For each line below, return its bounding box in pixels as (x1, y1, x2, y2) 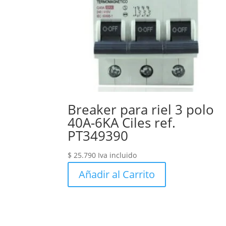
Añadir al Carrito (79, 167, 155, 182)
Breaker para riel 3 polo (68, 100, 214, 119)
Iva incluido (98, 150, 137, 160)
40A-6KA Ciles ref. (68, 114, 176, 132)
